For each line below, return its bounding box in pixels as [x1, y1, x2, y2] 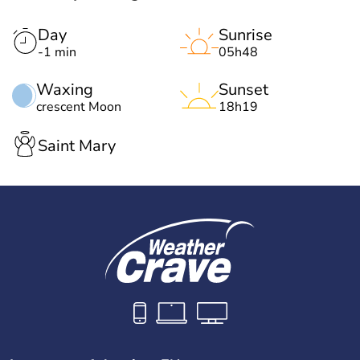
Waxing [36, 79, 93, 100]
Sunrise [219, 24, 272, 46]
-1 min [38, 43, 76, 61]
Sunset [219, 79, 268, 100]
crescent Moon [36, 98, 121, 116]
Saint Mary [38, 134, 116, 157]
